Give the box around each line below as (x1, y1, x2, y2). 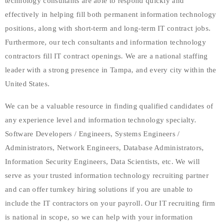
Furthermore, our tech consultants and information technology (5, 38, 206, 46)
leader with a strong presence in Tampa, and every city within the (5, 65, 217, 74)
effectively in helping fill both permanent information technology (5, 10, 217, 18)
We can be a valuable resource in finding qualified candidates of (5, 102, 214, 110)
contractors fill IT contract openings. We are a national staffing (5, 52, 208, 60)
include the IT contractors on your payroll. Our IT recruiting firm (5, 199, 216, 207)
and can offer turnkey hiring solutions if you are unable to (5, 185, 193, 193)
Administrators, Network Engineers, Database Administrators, (5, 143, 204, 152)
